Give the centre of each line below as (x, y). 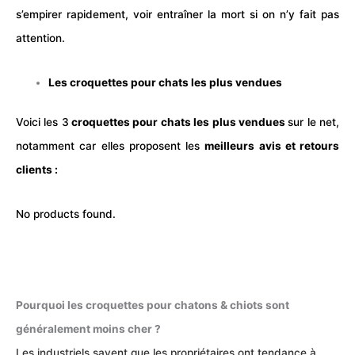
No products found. (66, 214)
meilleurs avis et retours (272, 146)
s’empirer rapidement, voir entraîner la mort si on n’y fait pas (177, 15)
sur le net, (314, 122)
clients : (37, 170)
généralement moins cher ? (88, 329)
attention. (40, 38)
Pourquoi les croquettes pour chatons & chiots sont (153, 305)
